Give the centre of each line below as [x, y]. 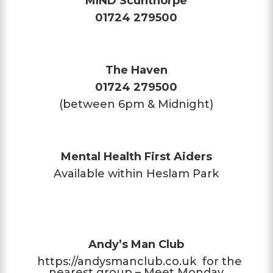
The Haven [136, 70]
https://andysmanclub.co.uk [116, 261]
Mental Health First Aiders [136, 156]
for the [219, 261]
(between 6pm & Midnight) [136, 104]
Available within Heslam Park [136, 173]
